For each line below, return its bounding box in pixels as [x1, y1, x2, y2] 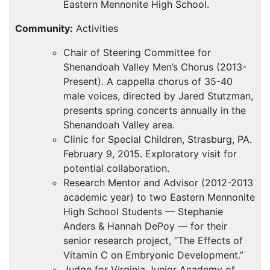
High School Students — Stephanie [63, 206, 223, 218]
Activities [73, 22, 118, 35]
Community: [15, 22, 73, 35]
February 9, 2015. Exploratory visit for [63, 148, 237, 160]
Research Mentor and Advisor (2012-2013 [63, 177, 253, 189]
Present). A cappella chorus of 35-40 [63, 75, 233, 88]
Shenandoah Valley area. [63, 119, 175, 131]
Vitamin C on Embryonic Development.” [63, 249, 243, 262]
